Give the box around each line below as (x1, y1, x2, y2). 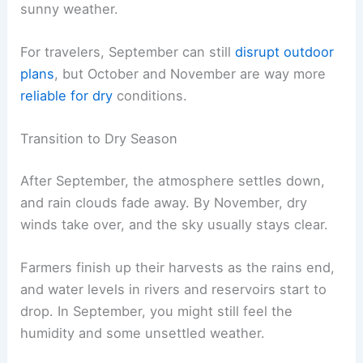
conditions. (113, 88, 188, 105)
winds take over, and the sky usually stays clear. (20, 216, 329, 233)
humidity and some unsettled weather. (20, 325, 266, 342)
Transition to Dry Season (20, 130, 178, 147)
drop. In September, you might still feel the (20, 303, 293, 320)
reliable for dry (20, 88, 113, 105)
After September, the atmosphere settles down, (20, 173, 326, 190)
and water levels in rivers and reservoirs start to (20, 281, 327, 298)
